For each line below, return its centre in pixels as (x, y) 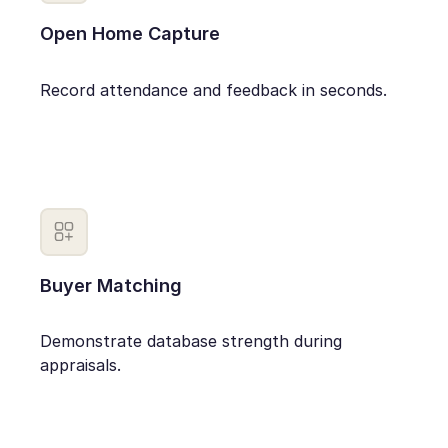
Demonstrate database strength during (191, 341)
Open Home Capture (130, 33)
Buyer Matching (111, 284)
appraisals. (81, 365)
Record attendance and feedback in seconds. (214, 89)
